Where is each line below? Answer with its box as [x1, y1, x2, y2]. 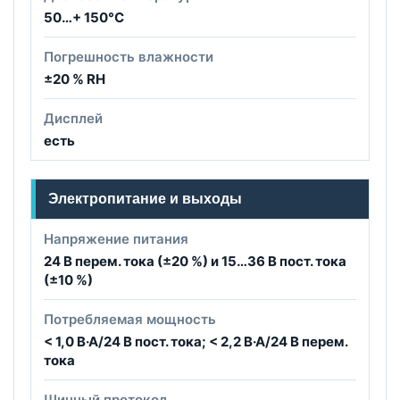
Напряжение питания [44, 230, 188, 248]
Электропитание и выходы [48, 191, 242, 207]
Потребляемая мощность [44, 311, 216, 329]
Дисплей [44, 110, 103, 128]
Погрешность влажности [44, 48, 213, 66]
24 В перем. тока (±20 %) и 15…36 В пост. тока [44, 253, 346, 271]
